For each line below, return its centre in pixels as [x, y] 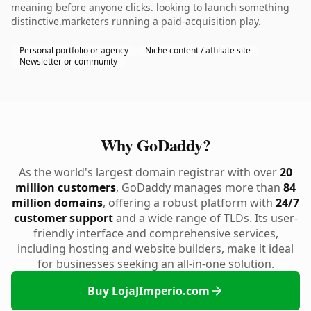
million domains [57, 203]
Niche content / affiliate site [198, 50]
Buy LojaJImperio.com [149, 291]
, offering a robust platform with [189, 203]
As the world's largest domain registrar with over [149, 172]
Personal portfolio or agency [74, 50]
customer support [63, 218]
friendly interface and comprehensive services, [155, 233]
